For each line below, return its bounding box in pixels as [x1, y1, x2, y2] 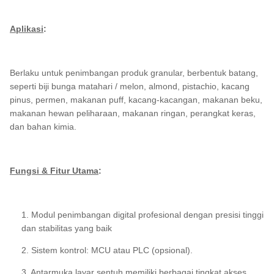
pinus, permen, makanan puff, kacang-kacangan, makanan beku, [10, 95, 262, 105]
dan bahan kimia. [10, 122, 76, 131]
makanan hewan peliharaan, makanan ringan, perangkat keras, [10, 108, 256, 118]
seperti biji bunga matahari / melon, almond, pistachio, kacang [10, 81, 250, 91]
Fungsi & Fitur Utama [10, 166, 98, 176]
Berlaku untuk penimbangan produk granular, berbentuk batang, [10, 68, 258, 78]
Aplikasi [10, 24, 43, 34]
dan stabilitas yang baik [21, 223, 112, 233]
